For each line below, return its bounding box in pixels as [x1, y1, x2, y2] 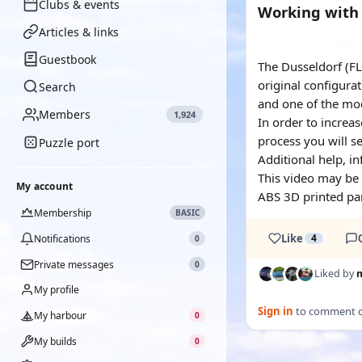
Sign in [258, 304, 293, 318]
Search [39, 78, 76, 95]
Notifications [34, 231, 90, 246]
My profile [34, 283, 79, 297]
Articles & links [39, 23, 119, 40]
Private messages [34, 257, 114, 271]
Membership [34, 205, 91, 220]
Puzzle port [39, 134, 99, 150]
